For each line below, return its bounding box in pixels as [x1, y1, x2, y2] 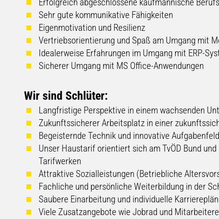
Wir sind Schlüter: [23, 89, 108, 103]
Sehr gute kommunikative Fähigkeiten [38, 9, 173, 21]
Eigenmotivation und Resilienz [38, 22, 145, 34]
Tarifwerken [38, 155, 81, 167]
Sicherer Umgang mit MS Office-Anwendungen [38, 60, 204, 72]
